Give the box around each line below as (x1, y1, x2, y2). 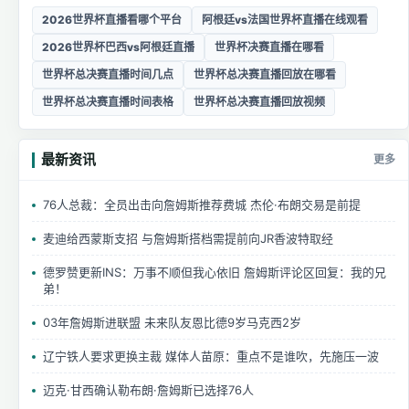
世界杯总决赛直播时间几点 (42, 67, 173, 81)
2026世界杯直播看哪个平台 (42, 12, 182, 26)
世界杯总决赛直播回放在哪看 (194, 67, 336, 81)
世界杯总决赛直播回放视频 (194, 94, 325, 109)
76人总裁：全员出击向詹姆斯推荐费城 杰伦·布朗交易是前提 (43, 196, 361, 212)
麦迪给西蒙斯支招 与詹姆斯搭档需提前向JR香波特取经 (43, 230, 333, 246)
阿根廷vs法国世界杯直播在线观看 (202, 12, 368, 26)
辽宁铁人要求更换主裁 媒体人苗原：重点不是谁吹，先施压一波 (43, 348, 379, 363)
